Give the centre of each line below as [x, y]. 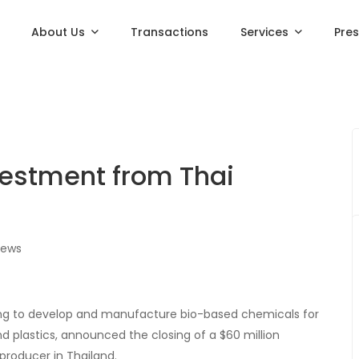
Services [265, 32]
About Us [58, 32]
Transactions [170, 32]
